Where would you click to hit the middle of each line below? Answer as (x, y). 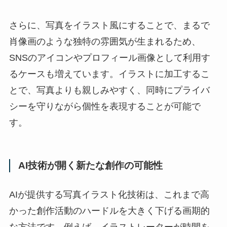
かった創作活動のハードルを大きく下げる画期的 (109, 211)
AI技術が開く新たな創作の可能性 (90, 166)
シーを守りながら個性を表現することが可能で (105, 106)
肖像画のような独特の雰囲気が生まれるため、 (105, 41)
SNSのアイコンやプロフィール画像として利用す (109, 58)
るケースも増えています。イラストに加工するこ (109, 74)
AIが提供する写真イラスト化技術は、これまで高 (109, 195)
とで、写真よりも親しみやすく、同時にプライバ (109, 90)
